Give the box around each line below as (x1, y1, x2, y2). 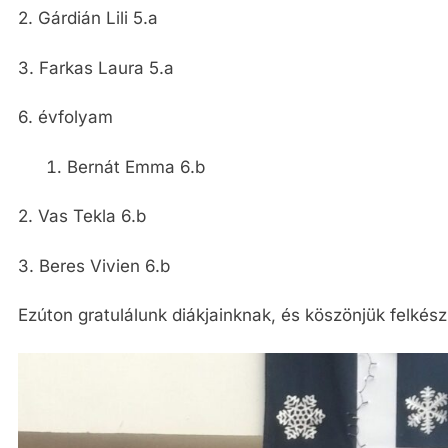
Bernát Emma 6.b (66, 156, 205, 177)
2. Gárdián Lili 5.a (18, 8, 158, 28)
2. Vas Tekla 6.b (18, 206, 146, 226)
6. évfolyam (18, 107, 113, 127)
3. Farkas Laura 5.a (18, 57, 174, 78)
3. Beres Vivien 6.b (18, 255, 170, 276)
